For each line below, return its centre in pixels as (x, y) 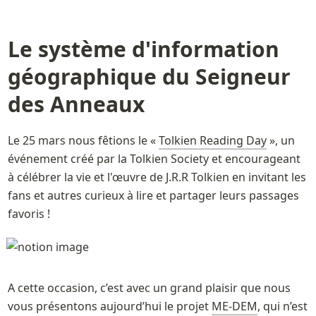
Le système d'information (143, 49)
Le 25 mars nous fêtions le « (83, 141)
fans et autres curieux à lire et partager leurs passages (153, 196)
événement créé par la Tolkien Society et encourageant (154, 159)
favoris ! (29, 214)
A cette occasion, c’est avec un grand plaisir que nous (149, 288)
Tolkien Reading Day (212, 141)
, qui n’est (282, 306)
